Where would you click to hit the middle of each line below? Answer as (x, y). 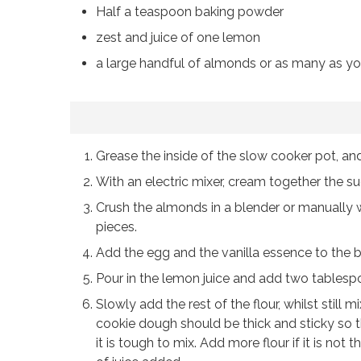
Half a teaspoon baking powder (190, 12)
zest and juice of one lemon (178, 38)
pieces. (116, 227)
